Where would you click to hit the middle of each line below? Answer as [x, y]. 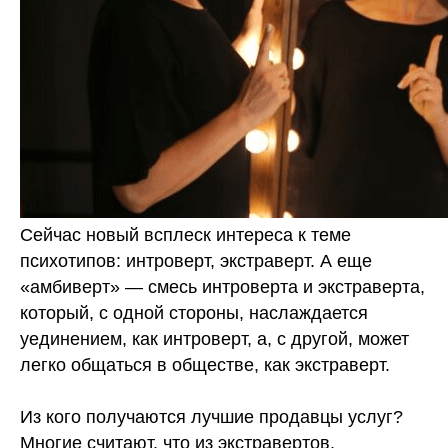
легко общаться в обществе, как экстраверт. [205, 365]
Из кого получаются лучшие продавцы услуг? [211, 417]
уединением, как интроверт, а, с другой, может [214, 339]
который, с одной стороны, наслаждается [194, 313]
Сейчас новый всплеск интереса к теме [185, 235]
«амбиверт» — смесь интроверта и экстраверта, [222, 287]
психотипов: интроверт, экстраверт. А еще [196, 261]
